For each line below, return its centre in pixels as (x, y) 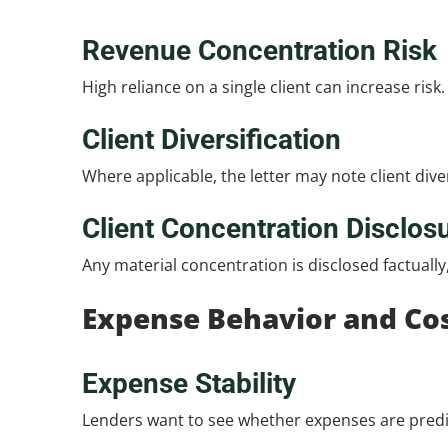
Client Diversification (211, 139)
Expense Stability (189, 383)
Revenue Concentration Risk (259, 50)
